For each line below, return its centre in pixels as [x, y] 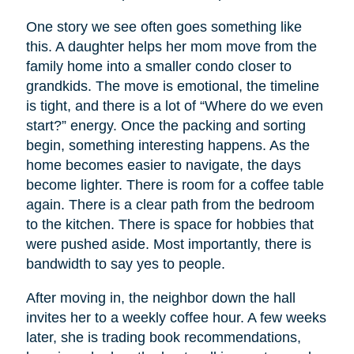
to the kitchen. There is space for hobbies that [169, 225]
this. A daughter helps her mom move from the [171, 47]
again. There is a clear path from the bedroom [170, 205]
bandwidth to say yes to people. [125, 264]
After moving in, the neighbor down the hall [160, 298]
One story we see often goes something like [164, 27]
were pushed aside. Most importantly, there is [168, 245]
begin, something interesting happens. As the [168, 146]
